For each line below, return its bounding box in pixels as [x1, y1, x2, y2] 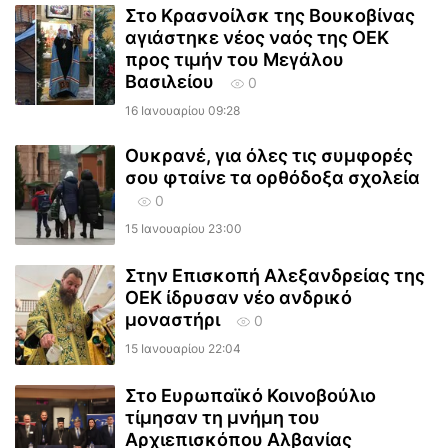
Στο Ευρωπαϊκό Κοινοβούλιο [125, 385, 376, 406]
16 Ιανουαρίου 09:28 [125, 103, 240, 118]
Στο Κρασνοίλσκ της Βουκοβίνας [125, 5, 415, 26]
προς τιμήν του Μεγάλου [125, 49, 344, 70]
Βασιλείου [125, 71, 214, 92]
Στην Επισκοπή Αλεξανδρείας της [125, 265, 425, 286]
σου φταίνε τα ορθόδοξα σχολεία [125, 167, 420, 188]
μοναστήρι [125, 309, 220, 330]
